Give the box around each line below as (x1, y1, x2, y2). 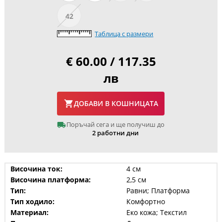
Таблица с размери (95, 29, 154, 38)
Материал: (10, 207, 49, 217)
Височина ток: (10, 164, 62, 173)
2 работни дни (92, 128, 139, 137)
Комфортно (126, 196, 165, 206)
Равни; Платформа (126, 185, 190, 195)
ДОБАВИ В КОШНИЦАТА (73, 98, 158, 108)
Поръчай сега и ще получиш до (66, 119, 165, 129)
